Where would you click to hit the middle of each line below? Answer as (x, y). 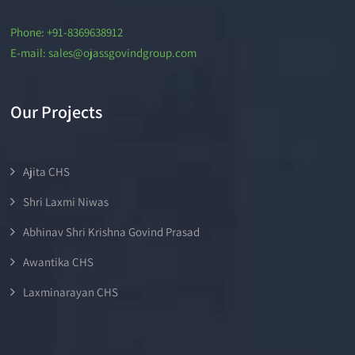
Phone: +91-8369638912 (67, 32)
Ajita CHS (47, 172)
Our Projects (57, 112)
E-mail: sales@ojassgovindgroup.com (104, 53)
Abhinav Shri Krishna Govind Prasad (112, 232)
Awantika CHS (59, 262)
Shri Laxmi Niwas (66, 202)
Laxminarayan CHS (71, 292)
